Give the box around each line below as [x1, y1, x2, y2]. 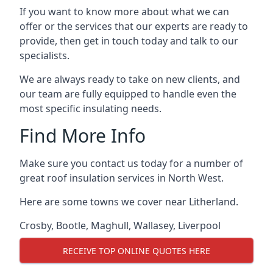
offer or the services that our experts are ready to [19, 19, 248, 33]
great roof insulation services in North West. [19, 171, 224, 185]
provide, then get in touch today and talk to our [19, 34, 238, 48]
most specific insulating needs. [19, 102, 161, 115]
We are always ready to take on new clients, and [19, 73, 240, 86]
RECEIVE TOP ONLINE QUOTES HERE [63, 244, 210, 257]
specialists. [19, 49, 69, 62]
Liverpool [178, 219, 221, 232]
